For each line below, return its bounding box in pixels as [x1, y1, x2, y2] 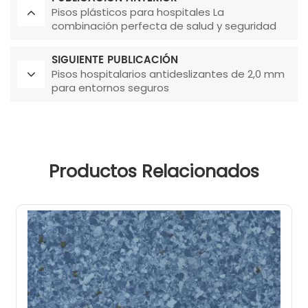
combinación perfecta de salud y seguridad [52, 19, 276, 34]
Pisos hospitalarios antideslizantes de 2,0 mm [52, 67, 285, 82]
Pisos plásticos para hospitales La [52, 5, 224, 20]
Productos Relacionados [49, 159, 259, 184]
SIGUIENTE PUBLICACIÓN [52, 52, 178, 69]
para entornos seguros [52, 80, 169, 96]
